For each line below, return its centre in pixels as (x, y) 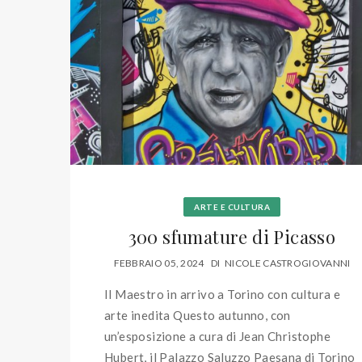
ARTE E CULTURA (232, 206)
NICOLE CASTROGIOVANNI (288, 263)
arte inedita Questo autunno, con (198, 316)
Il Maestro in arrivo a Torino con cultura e (223, 295)
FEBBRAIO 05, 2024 (159, 263)
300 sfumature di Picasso (232, 236)
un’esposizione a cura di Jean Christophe (217, 337)
